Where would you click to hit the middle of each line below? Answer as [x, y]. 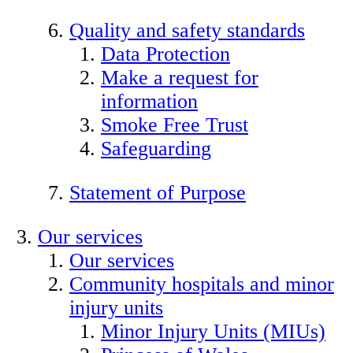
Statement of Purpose [158, 192]
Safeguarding [156, 149]
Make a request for [180, 78]
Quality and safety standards [187, 31]
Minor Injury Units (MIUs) [213, 331]
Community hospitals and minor [202, 284]
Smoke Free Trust [175, 125]
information [149, 102]
